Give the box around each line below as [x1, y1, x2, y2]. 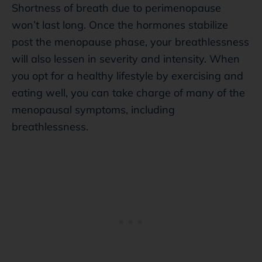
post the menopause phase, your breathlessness [12, 35, 249, 49]
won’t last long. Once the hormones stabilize [12, 18, 228, 32]
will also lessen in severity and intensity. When [12, 51, 240, 65]
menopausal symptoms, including [12, 102, 175, 116]
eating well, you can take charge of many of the [12, 85, 245, 99]
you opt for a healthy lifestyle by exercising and [12, 68, 243, 82]
